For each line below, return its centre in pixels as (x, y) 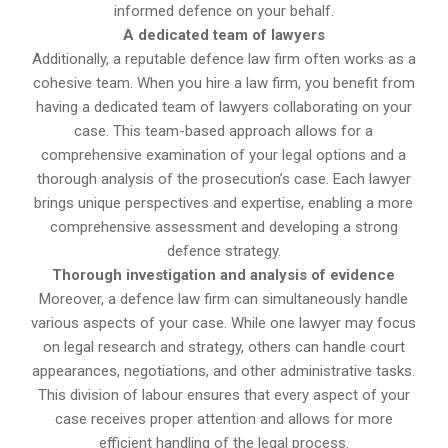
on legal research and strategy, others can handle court (223, 346)
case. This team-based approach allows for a (224, 130)
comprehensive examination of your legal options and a (224, 154)
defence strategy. (223, 250)
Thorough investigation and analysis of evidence (224, 274)
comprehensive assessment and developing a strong (223, 226)
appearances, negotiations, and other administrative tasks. (224, 370)
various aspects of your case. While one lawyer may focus (224, 322)
